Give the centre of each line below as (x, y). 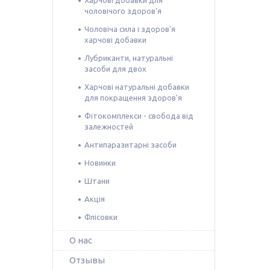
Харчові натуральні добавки (137, 86)
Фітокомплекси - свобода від (139, 115)
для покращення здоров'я (133, 97)
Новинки (100, 162)
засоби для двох (115, 68)
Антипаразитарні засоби (130, 144)
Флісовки (101, 217)
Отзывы (87, 260)
